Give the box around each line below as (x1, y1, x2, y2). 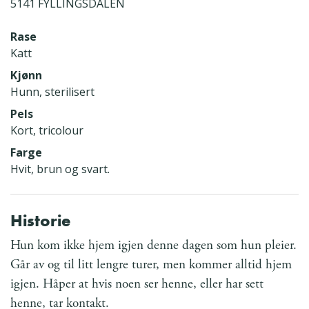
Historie (10, 209, 71, 231)
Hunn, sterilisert (10, 83, 94, 99)
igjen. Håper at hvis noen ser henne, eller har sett (10, 275, 263, 292)
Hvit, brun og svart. (10, 161, 110, 177)
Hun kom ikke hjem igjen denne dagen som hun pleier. (10, 236, 297, 254)
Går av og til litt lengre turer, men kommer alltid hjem (10, 255, 292, 273)
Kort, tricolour (10, 122, 83, 138)
